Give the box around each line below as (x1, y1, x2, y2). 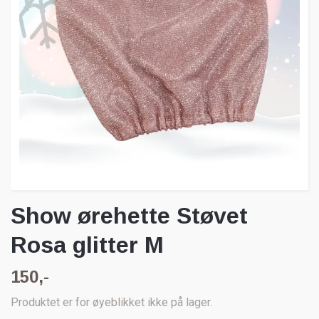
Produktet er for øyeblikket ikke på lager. (11, 295, 212, 309)
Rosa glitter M (11, 231, 164, 258)
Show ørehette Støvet (11, 202, 248, 229)
